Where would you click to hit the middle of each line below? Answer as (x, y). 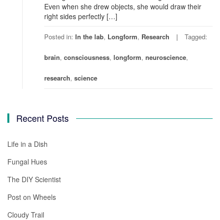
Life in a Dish (27, 144)
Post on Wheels (32, 197)
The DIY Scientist (34, 179)
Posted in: (60, 37)
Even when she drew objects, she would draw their (123, 7)
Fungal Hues (27, 162)
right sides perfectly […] (81, 16)
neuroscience (166, 57)
